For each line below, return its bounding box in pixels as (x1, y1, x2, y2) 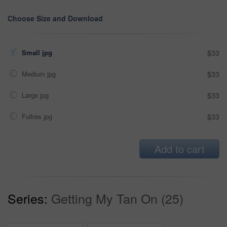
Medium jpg (22, 68, 58, 79)
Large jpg (22, 90, 51, 100)
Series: (8, 188, 48, 207)
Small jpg (22, 47, 54, 57)
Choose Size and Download (8, 13, 103, 23)
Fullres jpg (22, 111, 54, 121)
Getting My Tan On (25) (51, 188, 183, 207)
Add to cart (154, 141, 205, 156)
